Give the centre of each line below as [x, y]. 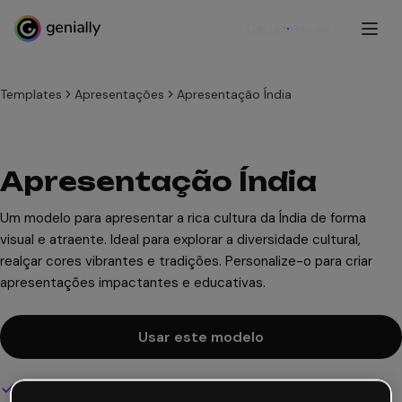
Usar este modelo [201, 337]
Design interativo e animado [99, 389]
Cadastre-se [288, 29]
